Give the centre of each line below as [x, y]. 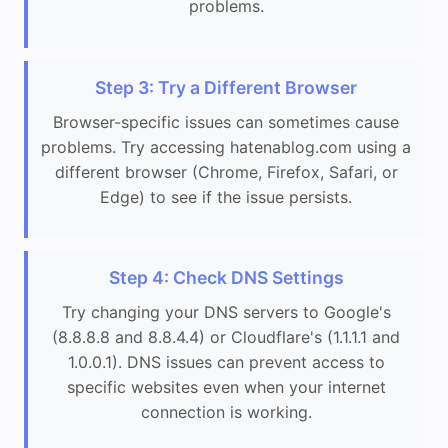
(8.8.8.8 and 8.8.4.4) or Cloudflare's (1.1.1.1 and [226, 336]
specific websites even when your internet [226, 386]
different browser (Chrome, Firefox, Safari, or [226, 171]
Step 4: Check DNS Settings [226, 277]
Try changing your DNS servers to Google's [226, 311]
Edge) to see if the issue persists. [226, 196]
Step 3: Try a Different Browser [226, 87]
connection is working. [226, 411]
